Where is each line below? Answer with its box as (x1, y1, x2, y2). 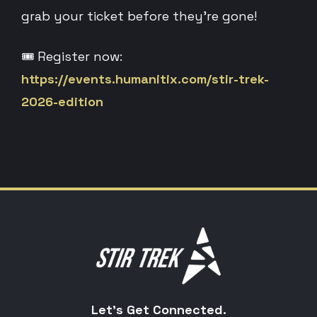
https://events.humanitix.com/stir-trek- (21, 71, 269, 87)
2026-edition (21, 93, 103, 110)
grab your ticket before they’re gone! (21, 8, 257, 24)
